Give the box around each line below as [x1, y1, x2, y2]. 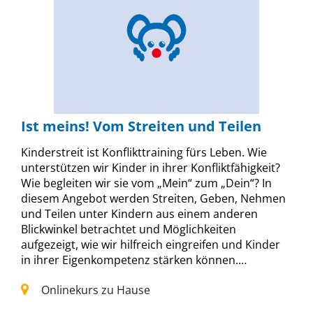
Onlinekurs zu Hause [38, 282, 150, 298]
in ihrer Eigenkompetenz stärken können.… [21, 252, 247, 268]
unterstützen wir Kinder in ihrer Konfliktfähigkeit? [21, 160, 280, 176]
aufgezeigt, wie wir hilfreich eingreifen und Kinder [21, 237, 280, 253]
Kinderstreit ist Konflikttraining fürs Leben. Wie [21, 145, 267, 161]
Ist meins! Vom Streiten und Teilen [21, 117, 261, 136]
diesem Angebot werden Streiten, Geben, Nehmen [21, 191, 286, 207]
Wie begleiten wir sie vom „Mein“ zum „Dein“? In [21, 175, 272, 191]
